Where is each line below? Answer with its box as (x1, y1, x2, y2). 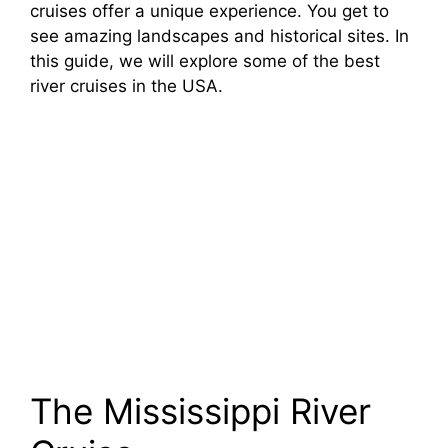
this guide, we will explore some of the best (30, 51, 380, 72)
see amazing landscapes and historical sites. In (30, 26, 409, 47)
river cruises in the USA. (30, 76, 223, 97)
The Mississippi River (30, 389, 371, 432)
